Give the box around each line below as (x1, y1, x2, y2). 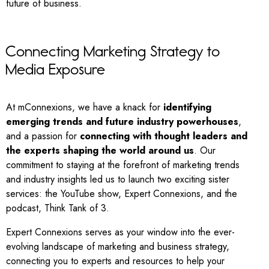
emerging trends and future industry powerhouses (6, 115, 238, 129)
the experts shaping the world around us (6, 144, 194, 158)
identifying (163, 100, 211, 115)
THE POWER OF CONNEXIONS (6, 27, 147, 39)
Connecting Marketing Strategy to (5, 42, 220, 61)
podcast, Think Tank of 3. (6, 201, 109, 216)
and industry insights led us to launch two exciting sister (6, 172, 229, 187)
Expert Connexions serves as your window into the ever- (6, 225, 235, 240)
